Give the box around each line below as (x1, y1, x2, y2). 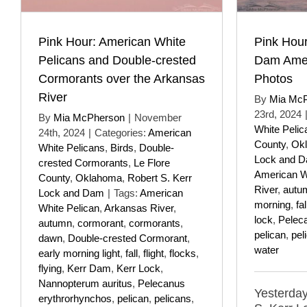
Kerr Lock (116, 262, 160, 274)
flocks (169, 247, 196, 259)
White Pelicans (38, 141, 105, 153)
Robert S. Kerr (127, 171, 192, 184)
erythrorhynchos (38, 292, 112, 304)
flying (38, 262, 62, 274)
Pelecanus (138, 277, 185, 289)
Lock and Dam (38, 186, 104, 199)
